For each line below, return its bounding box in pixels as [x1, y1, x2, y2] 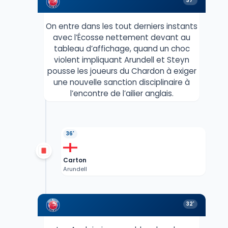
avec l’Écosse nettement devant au [53, 32, 190, 43]
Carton [63, 156, 87, 165]
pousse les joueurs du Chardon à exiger [47, 66, 196, 77]
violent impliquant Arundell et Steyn [54, 54, 189, 66]
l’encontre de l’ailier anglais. [70, 88, 174, 99]
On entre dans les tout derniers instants [46, 21, 197, 32]
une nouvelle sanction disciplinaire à [53, 77, 190, 88]
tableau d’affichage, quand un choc [53, 43, 190, 54]
